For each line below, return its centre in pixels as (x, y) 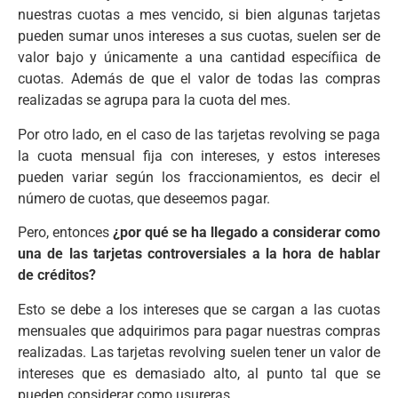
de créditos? (57, 275)
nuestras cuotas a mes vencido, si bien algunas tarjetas (199, 15)
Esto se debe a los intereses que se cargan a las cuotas (199, 309)
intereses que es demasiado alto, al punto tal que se (199, 373)
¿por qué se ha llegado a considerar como (247, 233)
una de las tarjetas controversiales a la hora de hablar (199, 254)
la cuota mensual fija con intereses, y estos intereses (199, 155)
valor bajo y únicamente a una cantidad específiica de (199, 58)
